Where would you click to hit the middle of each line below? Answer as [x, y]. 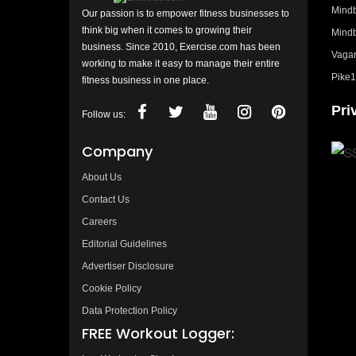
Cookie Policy [112, 288]
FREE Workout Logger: [158, 333]
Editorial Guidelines [124, 244]
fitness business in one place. [145, 80]
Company [117, 151]
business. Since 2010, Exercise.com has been [181, 46]
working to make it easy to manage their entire [181, 63]
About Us [102, 177]
